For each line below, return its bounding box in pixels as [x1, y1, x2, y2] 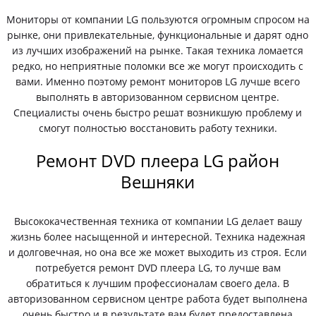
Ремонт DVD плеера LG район [36, 149, 280, 172]
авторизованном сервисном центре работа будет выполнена [8, 292, 308, 305]
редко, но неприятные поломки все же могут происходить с [12, 59, 304, 73]
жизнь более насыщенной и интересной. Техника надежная [10, 230, 305, 243]
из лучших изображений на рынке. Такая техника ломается [12, 44, 304, 57]
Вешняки [121, 170, 195, 193]
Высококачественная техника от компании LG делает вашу [13, 214, 302, 228]
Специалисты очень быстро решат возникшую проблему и [13, 106, 303, 119]
